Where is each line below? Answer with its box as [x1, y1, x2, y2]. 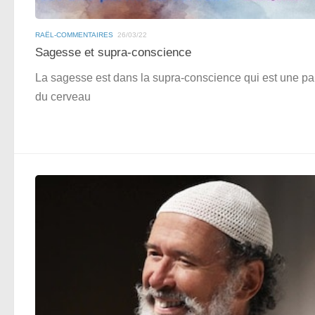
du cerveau [35, 91, 91, 103]
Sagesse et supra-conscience [35, 46, 191, 60]
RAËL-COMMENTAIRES [35, 31, 113, 39]
